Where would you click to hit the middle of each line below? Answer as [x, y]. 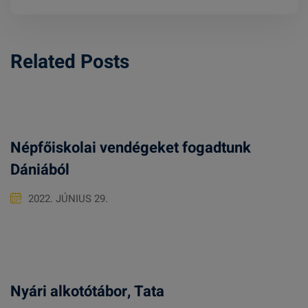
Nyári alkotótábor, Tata [87, 291]
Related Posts [70, 62]
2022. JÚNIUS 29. [68, 199]
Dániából [40, 170]
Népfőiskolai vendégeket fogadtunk [131, 148]
